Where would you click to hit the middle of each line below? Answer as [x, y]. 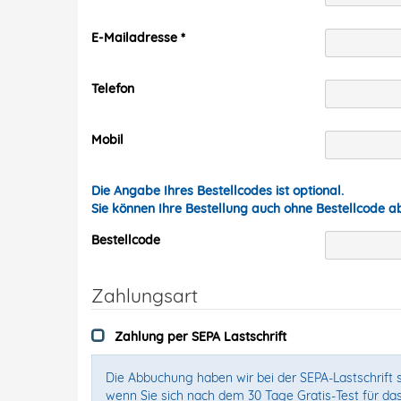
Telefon [113, 89]
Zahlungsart [145, 295]
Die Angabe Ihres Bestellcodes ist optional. [218, 191]
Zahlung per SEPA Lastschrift [200, 337]
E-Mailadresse [134, 38]
